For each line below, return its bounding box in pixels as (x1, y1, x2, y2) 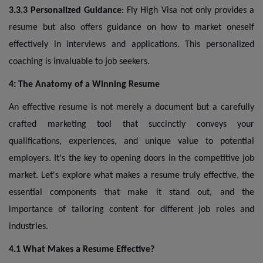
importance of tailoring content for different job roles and (9, 204, 254, 214)
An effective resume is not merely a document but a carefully (9, 102, 254, 112)
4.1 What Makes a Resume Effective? (9, 244, 154, 254)
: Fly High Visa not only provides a (122, 5, 255, 15)
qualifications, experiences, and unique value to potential (9, 136, 254, 146)
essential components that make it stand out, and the (9, 187, 254, 197)
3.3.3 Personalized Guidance (9, 5, 122, 15)
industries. (9, 221, 48, 231)
